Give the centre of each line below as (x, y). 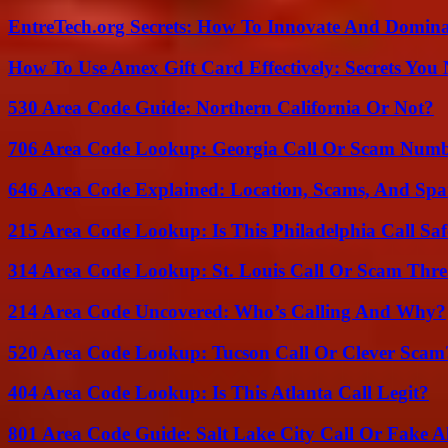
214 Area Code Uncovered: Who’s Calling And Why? (227, 311)
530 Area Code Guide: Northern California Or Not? (221, 108)
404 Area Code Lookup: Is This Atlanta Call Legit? (218, 393)
